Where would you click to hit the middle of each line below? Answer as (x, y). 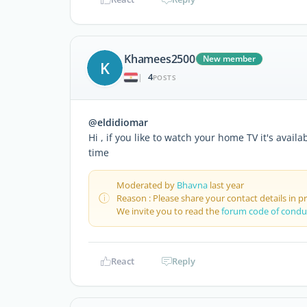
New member (229, 59)
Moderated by (147, 185)
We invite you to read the (169, 211)
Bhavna (192, 185)
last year (226, 185)
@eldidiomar (118, 122)
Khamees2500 (160, 59)
